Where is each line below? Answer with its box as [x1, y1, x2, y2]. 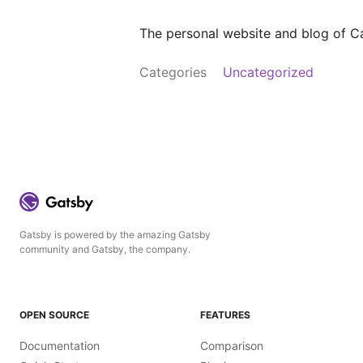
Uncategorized [223, 64, 314, 80]
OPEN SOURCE [19, 309, 89, 321]
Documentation [19, 339, 100, 352]
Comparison [199, 339, 263, 352]
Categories [139, 64, 207, 80]
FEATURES [199, 309, 250, 321]
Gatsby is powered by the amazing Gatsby [19, 228, 211, 241]
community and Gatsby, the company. [19, 243, 190, 255]
